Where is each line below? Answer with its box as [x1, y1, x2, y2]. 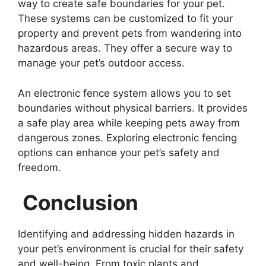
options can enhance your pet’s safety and [18, 146, 220, 159]
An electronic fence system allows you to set [18, 87, 231, 99]
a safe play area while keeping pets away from [18, 116, 240, 129]
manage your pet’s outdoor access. [18, 57, 185, 69]
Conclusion [18, 190, 138, 216]
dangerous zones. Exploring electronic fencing [18, 131, 237, 144]
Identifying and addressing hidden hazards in [18, 228, 235, 240]
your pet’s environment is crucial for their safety [18, 243, 243, 255]
